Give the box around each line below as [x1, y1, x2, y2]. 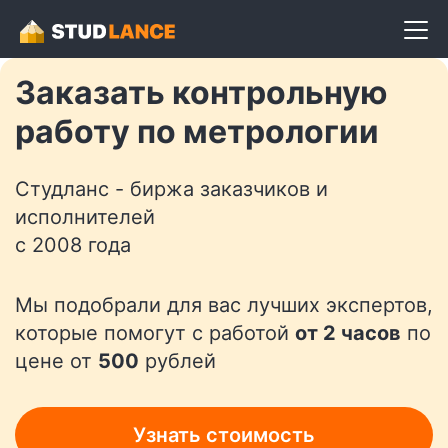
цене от [15, 349, 98, 373]
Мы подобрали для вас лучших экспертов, [15, 293, 433, 317]
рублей [139, 349, 216, 373]
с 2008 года [15, 233, 131, 257]
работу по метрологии [15, 112, 379, 151]
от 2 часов [295, 321, 401, 345]
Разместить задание [143, 2, 305, 22]
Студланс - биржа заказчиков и [15, 177, 328, 201]
